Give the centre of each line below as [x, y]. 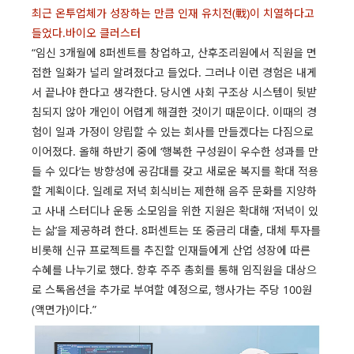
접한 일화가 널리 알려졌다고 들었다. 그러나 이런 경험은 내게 [174, 72]
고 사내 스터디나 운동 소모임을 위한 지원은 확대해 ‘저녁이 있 [175, 210]
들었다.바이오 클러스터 [86, 32]
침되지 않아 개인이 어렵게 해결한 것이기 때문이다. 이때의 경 [174, 111]
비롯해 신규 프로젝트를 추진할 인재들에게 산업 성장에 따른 [171, 250]
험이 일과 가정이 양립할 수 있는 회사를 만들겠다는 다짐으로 [173, 131]
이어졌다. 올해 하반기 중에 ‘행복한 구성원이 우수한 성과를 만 [175, 151]
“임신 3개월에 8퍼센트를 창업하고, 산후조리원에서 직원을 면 [174, 52]
